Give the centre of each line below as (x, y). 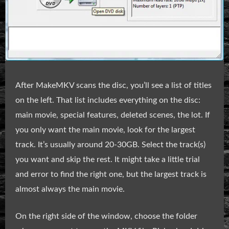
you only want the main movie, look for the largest (105, 130)
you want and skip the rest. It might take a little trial (108, 159)
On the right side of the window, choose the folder (106, 216)
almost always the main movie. (70, 189)
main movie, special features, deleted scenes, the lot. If (113, 115)
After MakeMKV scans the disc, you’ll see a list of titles (113, 85)
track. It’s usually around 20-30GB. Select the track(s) (110, 144)
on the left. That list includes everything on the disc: (108, 100)
